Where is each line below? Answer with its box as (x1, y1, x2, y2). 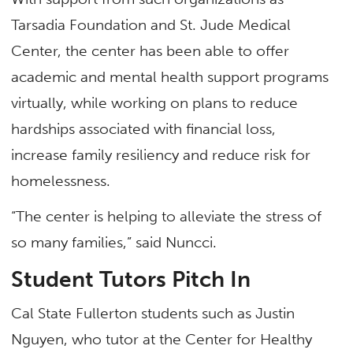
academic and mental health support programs (11, 68, 329, 87)
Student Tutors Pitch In (11, 266, 251, 292)
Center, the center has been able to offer (11, 42, 290, 61)
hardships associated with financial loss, (11, 120, 277, 139)
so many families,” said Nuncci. (11, 233, 217, 252)
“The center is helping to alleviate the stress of (11, 207, 322, 226)
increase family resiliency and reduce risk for (11, 146, 311, 165)
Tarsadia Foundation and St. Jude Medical (11, 16, 292, 35)
